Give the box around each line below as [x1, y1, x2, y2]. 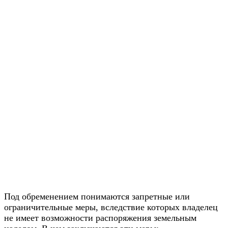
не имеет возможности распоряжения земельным [4, 212, 196, 223]
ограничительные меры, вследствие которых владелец [4, 202, 218, 212]
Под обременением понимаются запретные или [4, 191, 190, 202]
